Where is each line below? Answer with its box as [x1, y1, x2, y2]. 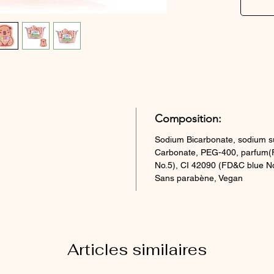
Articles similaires [67, 239, 207, 259]
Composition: [155, 111, 221, 125]
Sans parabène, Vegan [155, 172, 243, 183]
